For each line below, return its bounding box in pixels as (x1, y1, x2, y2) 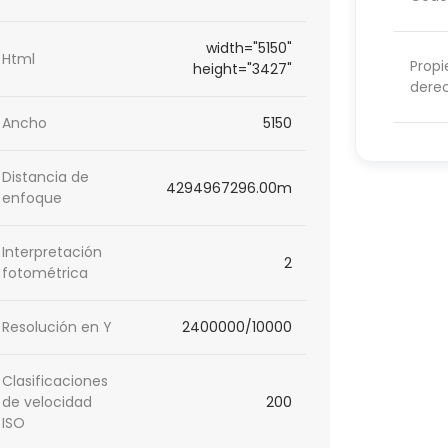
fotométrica (2, 263, 89, 284)
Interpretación (2, 242, 103, 263)
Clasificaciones (2, 371, 109, 392)
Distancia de (2, 167, 90, 188)
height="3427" (193, 59, 293, 80)
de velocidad (2, 392, 93, 413)
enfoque (2, 188, 63, 209)
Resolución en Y (2, 317, 113, 338)
